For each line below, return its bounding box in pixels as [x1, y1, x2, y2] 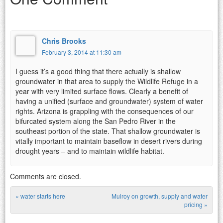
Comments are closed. [10, 171, 81, 182]
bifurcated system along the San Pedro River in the [15, 116, 176, 126]
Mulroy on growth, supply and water [111, 192, 208, 201]
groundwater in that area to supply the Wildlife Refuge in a [15, 76, 198, 87]
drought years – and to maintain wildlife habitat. [15, 146, 164, 156]
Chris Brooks [42, 36, 86, 46]
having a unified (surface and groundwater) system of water [15, 96, 203, 107]
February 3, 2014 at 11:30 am [42, 48, 121, 57]
